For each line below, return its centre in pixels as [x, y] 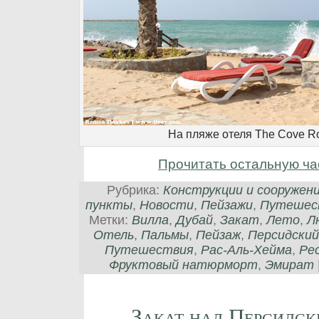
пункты [109, 205]
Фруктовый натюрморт [183, 265]
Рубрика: [135, 190]
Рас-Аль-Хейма [246, 250]
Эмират [289, 265]
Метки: [110, 220]
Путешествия [149, 250]
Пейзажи [226, 205]
